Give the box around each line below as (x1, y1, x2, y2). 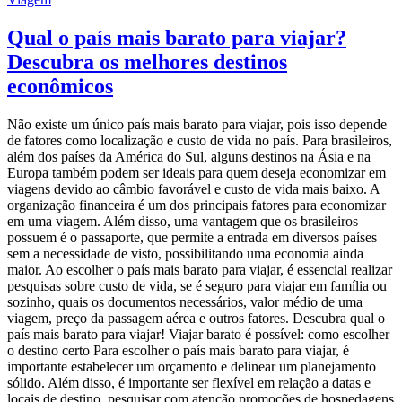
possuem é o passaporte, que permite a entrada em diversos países (7, 229, 377, 245)
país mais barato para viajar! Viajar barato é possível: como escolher (7, 326, 389, 342)
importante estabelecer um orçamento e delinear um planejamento (7, 358, 376, 374)
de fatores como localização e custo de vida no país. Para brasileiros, (7, 132, 392, 148)
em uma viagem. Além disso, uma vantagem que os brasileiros (7, 213, 358, 229)
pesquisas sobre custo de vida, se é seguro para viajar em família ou (7, 277, 387, 293)
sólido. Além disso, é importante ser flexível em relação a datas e (7, 374, 371, 390)
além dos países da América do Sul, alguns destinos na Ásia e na (7, 148, 371, 164)
